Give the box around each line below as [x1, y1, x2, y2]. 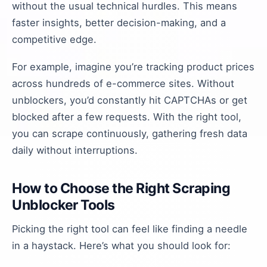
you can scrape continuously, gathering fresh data [12, 128, 247, 139]
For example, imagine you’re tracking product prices [12, 61, 254, 73]
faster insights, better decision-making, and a [12, 17, 226, 29]
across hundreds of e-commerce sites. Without [12, 77, 234, 89]
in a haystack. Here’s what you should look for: [12, 240, 231, 252]
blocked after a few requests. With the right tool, [12, 111, 241, 123]
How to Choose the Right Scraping [12, 180, 230, 197]
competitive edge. [12, 33, 97, 45]
